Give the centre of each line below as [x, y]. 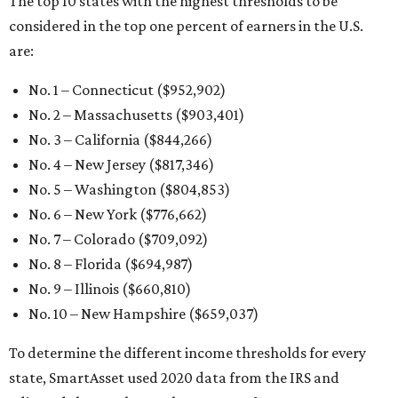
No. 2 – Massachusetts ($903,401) [136, 115]
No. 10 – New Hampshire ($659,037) [143, 314]
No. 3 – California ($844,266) [120, 139]
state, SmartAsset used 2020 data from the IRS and [174, 378]
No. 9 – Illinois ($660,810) [110, 289]
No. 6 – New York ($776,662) [118, 214]
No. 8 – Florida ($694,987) [111, 264]
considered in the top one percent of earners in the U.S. [186, 26]
